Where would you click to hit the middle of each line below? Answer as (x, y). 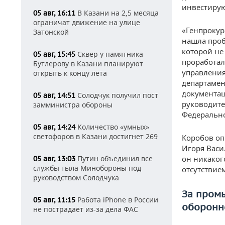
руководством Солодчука (76, 178)
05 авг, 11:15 (54, 200)
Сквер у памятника (109, 54)
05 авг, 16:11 (54, 13)
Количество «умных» (112, 127)
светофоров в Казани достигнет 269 (95, 136)
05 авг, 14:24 (54, 127)
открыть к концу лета (70, 73)
